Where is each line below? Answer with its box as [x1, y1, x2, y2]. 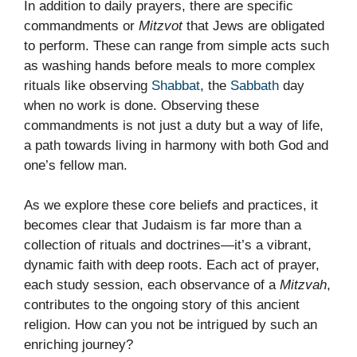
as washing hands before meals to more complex [24, 57, 316, 73]
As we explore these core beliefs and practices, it [24, 198, 318, 214]
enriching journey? [24, 337, 133, 353]
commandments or [24, 18, 139, 33]
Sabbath [230, 77, 279, 93]
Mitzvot [139, 18, 182, 33]
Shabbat [151, 77, 200, 93]
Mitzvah [280, 277, 327, 293]
